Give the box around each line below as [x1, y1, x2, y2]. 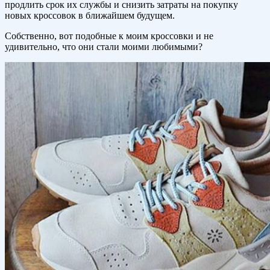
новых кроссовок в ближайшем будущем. [5, 10, 175, 21]
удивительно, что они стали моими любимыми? [5, 42, 202, 52]
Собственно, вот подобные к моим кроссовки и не [5, 31, 213, 42]
